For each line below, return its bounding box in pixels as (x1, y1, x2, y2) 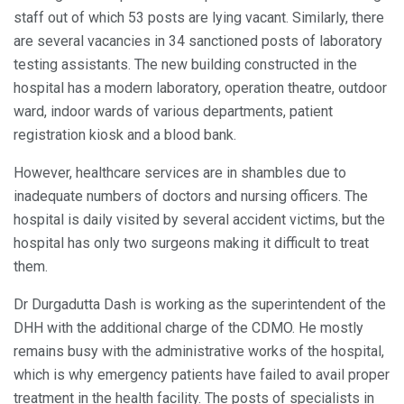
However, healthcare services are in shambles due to (14, 164, 346, 182)
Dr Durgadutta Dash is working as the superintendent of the (14, 296, 386, 314)
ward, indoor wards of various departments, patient (14, 103, 333, 121)
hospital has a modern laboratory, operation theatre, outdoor (14, 79, 387, 97)
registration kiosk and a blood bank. (14, 126, 236, 144)
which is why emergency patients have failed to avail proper (14, 366, 390, 384)
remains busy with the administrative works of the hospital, (14, 343, 384, 361)
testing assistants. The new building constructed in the (14, 56, 357, 74)
